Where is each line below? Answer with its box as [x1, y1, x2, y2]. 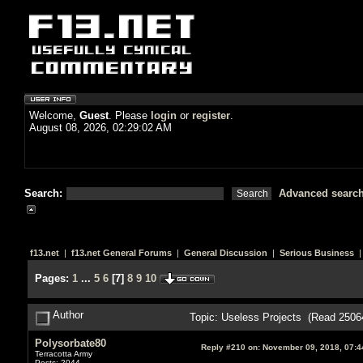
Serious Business [279, 248, 354, 258]
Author [49, 308, 83, 321]
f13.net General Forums [70, 248, 172, 258]
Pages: [34, 272, 69, 284]
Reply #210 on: [200, 342, 260, 352]
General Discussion [183, 248, 267, 258]
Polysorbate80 [34, 336, 106, 349]
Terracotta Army [34, 348, 92, 358]
